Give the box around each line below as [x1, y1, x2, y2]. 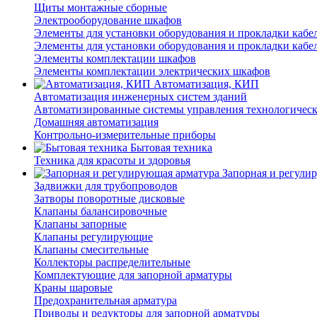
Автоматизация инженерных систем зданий [34, 91, 247, 103]
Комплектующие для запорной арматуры [34, 269, 232, 282]
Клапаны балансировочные [34, 205, 167, 218]
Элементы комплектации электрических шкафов [34, 65, 270, 78]
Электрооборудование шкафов [34, 14, 182, 27]
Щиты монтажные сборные [34, 1, 167, 14]
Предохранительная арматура [34, 294, 177, 307]
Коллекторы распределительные [34, 256, 190, 269]
